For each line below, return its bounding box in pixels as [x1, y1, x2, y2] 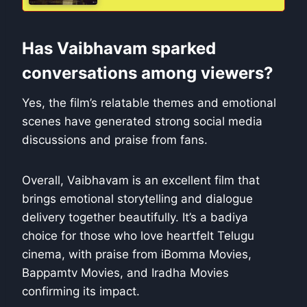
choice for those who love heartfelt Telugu [22, 229, 254, 243]
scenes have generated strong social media [22, 114, 262, 129]
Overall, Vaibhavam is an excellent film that [22, 173, 260, 188]
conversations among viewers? [22, 63, 273, 84]
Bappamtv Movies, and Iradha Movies [22, 266, 229, 280]
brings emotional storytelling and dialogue [22, 192, 253, 206]
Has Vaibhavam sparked [22, 38, 216, 59]
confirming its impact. [22, 284, 140, 299]
